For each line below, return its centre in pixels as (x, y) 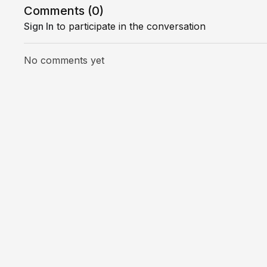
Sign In (39, 26)
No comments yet (64, 60)
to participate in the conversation (130, 26)
